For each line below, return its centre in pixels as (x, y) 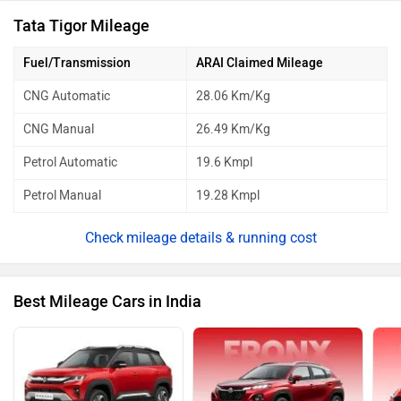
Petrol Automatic (70, 163)
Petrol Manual (62, 196)
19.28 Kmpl (228, 196)
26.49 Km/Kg (233, 130)
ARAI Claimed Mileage (260, 64)
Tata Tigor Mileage (81, 26)
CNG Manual (59, 130)
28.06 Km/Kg (233, 97)
